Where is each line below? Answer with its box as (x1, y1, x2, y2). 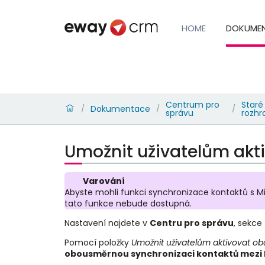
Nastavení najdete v (64, 216, 150, 229)
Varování (82, 174, 125, 187)
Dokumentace (90, 102, 150, 115)
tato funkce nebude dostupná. (64, 197, 192, 209)
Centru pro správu (149, 216, 234, 229)
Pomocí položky (64, 236, 131, 248)
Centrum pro (165, 98, 219, 111)
